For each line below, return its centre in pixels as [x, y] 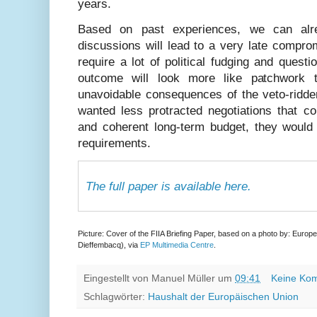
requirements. [114, 144]
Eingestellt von [117, 278]
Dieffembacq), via [109, 244]
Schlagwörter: [116, 297]
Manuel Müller [183, 278]
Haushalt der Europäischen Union [223, 297]
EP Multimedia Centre [177, 244]
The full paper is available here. [168, 186]
